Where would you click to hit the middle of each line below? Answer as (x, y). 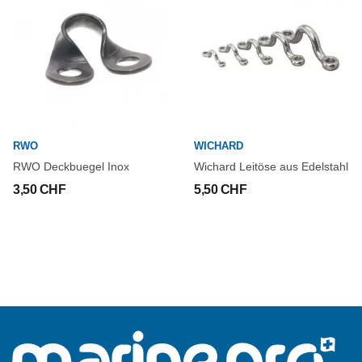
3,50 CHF (40, 189)
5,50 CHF (221, 189)
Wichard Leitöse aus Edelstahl (271, 166)
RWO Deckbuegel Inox (71, 166)
